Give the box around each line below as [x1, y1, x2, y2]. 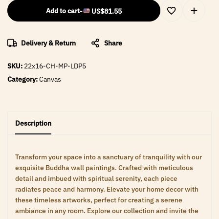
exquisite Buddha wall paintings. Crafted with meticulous [15, 163, 193, 173]
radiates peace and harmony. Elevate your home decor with [15, 185, 198, 194]
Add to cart [45, 6, 80, 16]
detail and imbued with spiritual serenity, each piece [15, 174, 177, 183]
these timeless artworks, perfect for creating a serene [15, 196, 182, 205]
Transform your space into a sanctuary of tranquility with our [15, 153, 202, 162]
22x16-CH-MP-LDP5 [24, 62, 86, 71]
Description [15, 119, 51, 128]
